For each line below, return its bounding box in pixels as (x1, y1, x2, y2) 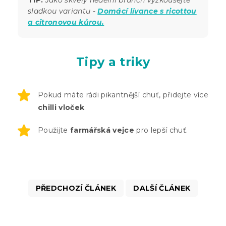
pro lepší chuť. (134, 126, 188, 135)
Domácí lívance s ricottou (97, 7, 197, 16)
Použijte (38, 126, 70, 135)
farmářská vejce (70, 126, 134, 135)
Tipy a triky (76, 54, 150, 70)
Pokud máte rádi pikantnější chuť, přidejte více (38, 90, 208, 100)
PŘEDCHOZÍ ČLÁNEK (35, 184, 116, 193)
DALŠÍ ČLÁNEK (133, 184, 191, 193)
